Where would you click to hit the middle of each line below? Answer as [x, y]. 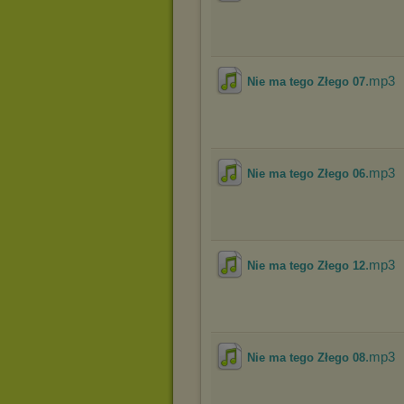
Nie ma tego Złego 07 [306, 82]
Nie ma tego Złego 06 [306, 174]
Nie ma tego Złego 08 [306, 358]
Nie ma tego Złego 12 [306, 266]
